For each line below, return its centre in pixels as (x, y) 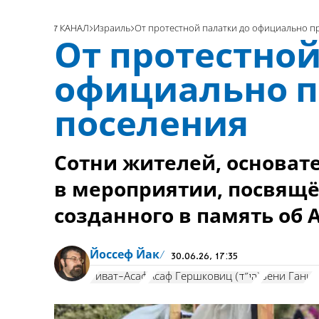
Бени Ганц (287, 277)
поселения (151, 127)
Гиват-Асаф (119, 277)
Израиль (112, 29)
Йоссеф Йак (125, 256)
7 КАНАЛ (72, 29)
